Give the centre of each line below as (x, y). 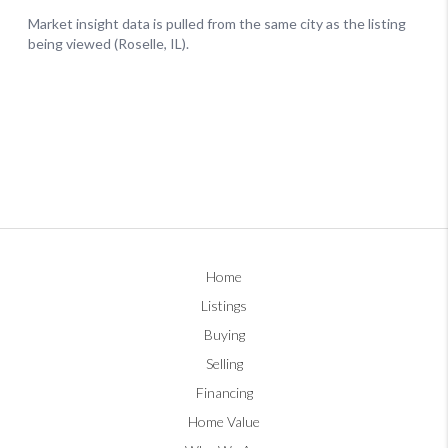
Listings (224, 305)
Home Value (224, 421)
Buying (224, 334)
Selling (224, 363)
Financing (224, 392)
